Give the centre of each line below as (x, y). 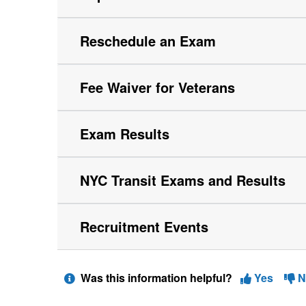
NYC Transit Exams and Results (182, 180)
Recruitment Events (144, 226)
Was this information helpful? (157, 278)
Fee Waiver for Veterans (157, 87)
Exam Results (124, 134)
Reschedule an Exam (148, 41)
